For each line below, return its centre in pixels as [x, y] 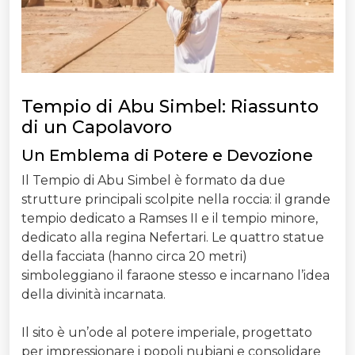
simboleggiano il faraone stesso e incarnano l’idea [176, 276]
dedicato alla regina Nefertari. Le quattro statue [173, 238]
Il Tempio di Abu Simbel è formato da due [153, 181]
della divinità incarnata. [94, 295]
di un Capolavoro [97, 128]
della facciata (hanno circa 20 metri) [134, 257]
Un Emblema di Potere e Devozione [167, 156]
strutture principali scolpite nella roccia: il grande [176, 200]
